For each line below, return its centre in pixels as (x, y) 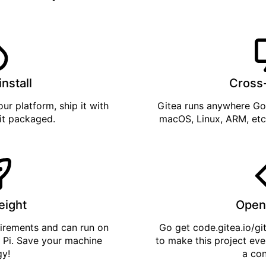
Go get (176, 228)
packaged (30, 119)
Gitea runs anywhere (205, 106)
